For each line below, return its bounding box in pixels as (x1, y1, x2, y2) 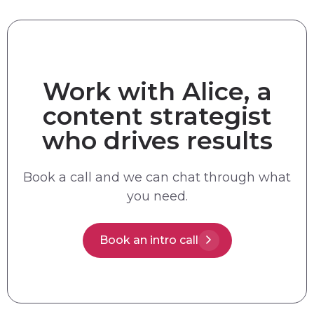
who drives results (41, 125, 273, 156)
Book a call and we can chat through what (23, 169, 291, 185)
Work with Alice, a (42, 76, 272, 107)
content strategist (42, 100, 272, 131)
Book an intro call (99, 233, 198, 247)
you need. (126, 188, 188, 204)
